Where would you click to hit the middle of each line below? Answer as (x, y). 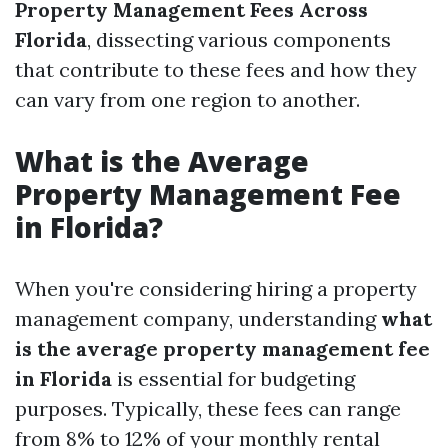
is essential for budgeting (233, 378)
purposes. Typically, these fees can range (208, 408)
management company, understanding (198, 318)
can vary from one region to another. (187, 99)
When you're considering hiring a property (216, 288)
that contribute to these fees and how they (216, 69)
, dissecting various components (239, 39)
